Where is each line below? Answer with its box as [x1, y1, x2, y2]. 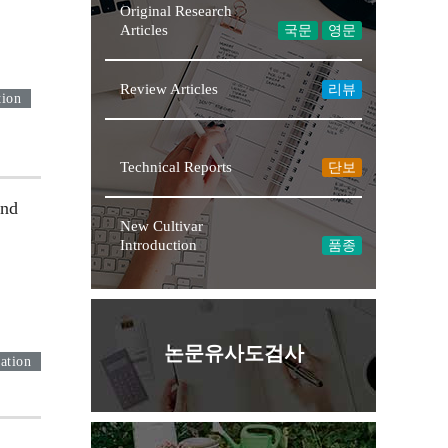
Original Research [120, 3, 233, 20]
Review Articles [120, 81, 219, 98]
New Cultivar [120, 218, 204, 235]
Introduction [120, 237, 198, 254]
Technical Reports [120, 159, 233, 176]
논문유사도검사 [163, 342, 304, 365]
